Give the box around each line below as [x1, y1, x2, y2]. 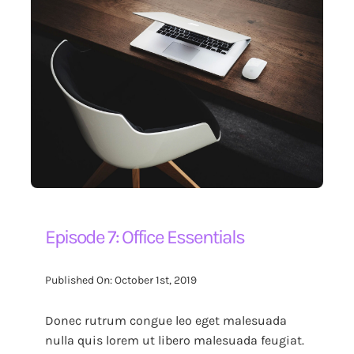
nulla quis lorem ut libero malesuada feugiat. [45, 332, 305, 348]
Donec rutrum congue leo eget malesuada [45, 312, 288, 328]
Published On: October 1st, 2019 [45, 273, 198, 288]
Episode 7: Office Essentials [45, 225, 245, 248]
